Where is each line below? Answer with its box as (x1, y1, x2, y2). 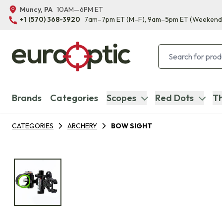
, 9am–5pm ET (145, 15, 188, 24)
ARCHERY (67, 121, 97, 130)
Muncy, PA (20, 5, 53, 14)
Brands (12, 92, 42, 104)
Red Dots (155, 92, 194, 104)
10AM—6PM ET (56, 5, 103, 14)
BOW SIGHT (111, 121, 152, 130)
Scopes (106, 92, 136, 104)
